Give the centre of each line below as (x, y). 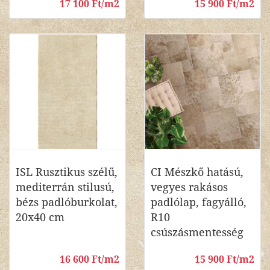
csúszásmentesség (197, 232)
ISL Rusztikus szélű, (67, 172)
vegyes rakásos (189, 187)
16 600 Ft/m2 (89, 259)
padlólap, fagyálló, (199, 202)
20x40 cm (40, 217)
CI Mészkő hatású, (197, 172)
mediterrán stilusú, (65, 187)
